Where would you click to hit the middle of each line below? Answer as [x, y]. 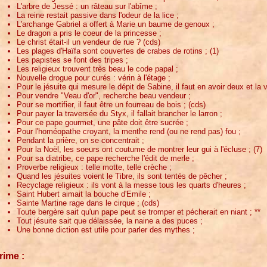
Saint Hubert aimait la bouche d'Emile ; [84, 194]
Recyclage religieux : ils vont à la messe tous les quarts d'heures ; [131, 185]
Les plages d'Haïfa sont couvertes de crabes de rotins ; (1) [118, 51]
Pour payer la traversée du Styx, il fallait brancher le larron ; [119, 113]
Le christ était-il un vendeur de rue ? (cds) [89, 42]
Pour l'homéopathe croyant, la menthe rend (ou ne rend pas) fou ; [129, 131]
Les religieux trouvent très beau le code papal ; [97, 69]
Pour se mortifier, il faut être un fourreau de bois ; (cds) [111, 104]
